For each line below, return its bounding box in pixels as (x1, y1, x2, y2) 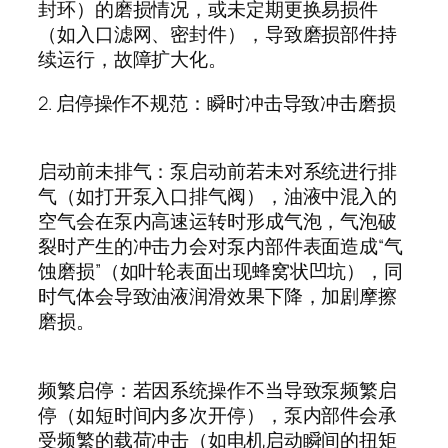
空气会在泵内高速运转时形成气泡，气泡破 (38, 208, 398, 235)
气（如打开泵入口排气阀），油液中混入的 (38, 183, 398, 210)
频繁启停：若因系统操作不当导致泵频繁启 (38, 376, 398, 403)
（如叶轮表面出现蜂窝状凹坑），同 (100, 258, 404, 285)
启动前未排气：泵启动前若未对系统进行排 (38, 158, 398, 185)
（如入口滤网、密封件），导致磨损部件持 (38, 21, 398, 48)
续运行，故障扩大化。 (38, 46, 227, 73)
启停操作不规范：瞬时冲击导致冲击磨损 (55, 89, 396, 116)
